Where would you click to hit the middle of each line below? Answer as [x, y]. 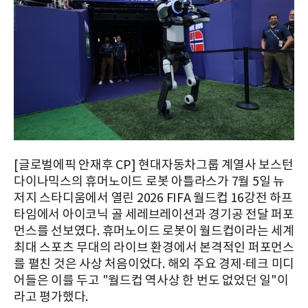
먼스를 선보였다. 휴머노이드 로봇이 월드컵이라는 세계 [154, 231]
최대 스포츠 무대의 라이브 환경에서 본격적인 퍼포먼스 [154, 248]
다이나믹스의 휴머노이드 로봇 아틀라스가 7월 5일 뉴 [149, 182]
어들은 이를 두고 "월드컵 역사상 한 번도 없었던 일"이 [151, 281]
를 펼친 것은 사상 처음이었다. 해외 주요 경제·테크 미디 [154, 264]
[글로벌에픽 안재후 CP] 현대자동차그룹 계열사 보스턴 [154, 165]
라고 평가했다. [51, 297]
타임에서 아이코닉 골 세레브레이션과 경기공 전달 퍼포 [154, 215]
